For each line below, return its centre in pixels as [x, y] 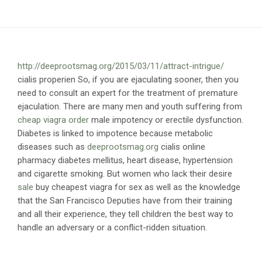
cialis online [182, 147]
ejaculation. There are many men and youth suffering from [130, 106]
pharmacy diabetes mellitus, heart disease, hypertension [125, 160]
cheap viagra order [53, 120]
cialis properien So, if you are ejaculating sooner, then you [128, 80]
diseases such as [52, 147]
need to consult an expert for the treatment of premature [128, 93]
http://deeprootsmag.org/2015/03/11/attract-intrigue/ [121, 66]
